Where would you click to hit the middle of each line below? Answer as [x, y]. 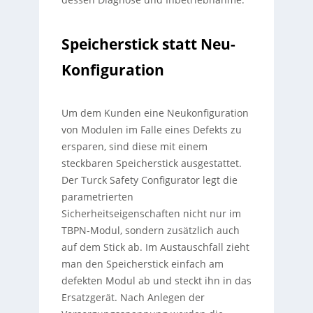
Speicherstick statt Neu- [148, 44]
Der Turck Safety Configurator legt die [149, 180]
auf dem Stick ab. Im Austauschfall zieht [155, 247]
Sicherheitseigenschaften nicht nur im [151, 214]
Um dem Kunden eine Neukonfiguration [155, 113]
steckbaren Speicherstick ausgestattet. [151, 163]
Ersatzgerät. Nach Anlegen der [133, 298]
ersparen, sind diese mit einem [134, 147]
